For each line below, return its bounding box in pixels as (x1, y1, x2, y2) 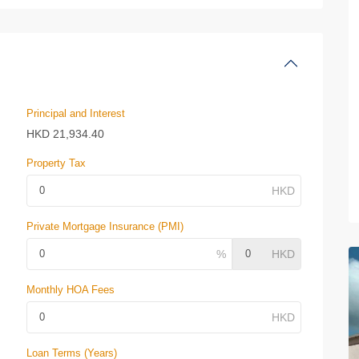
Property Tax (26, 157, 86, 169)
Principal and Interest (26, 107, 125, 119)
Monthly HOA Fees (26, 284, 115, 296)
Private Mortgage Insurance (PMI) (26, 220, 184, 232)
